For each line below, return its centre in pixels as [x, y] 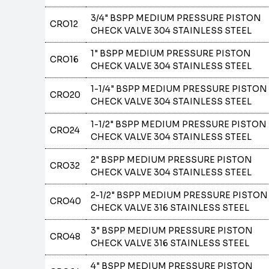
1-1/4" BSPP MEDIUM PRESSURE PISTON [179, 89]
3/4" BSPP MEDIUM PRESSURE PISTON [176, 18]
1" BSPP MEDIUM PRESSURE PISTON [171, 53]
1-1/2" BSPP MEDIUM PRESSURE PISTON [179, 124]
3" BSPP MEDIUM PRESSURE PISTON [172, 231]
